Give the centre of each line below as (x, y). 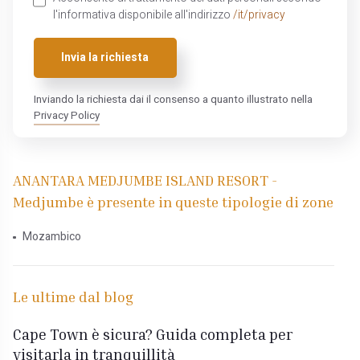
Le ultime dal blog (74, 296)
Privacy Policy (66, 115)
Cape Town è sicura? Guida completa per (153, 333)
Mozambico (51, 237)
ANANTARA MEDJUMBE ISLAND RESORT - (145, 180)
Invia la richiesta (105, 58)
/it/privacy (259, 15)
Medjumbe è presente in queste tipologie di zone (174, 202)
